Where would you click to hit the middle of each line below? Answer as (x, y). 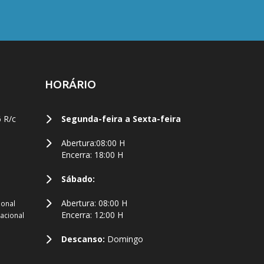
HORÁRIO (70, 84)
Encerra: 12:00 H (92, 214)
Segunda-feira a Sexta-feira (121, 118)
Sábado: (78, 179)
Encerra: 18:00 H (92, 154)
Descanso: (83, 239)
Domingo (124, 239)
